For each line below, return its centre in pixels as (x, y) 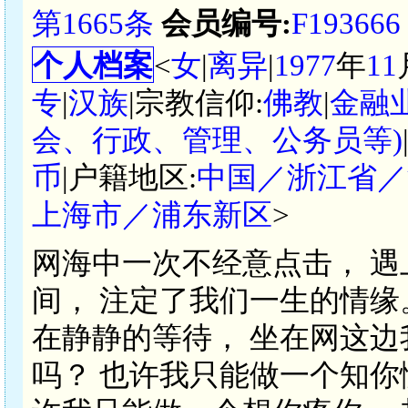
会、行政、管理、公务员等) (217, 140)
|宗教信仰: (196, 102)
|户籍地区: (129, 177)
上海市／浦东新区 (152, 214)
